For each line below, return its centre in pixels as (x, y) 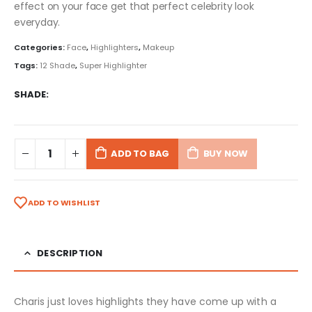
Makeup (158, 48)
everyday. (37, 22)
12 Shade (57, 65)
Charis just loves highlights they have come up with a (145, 301)
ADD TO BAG (140, 153)
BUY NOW (226, 153)
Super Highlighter (113, 65)
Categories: (40, 48)
